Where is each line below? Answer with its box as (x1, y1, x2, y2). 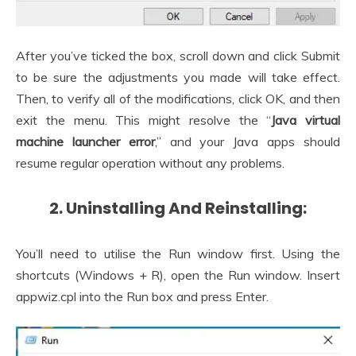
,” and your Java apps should (154, 133, 341, 149)
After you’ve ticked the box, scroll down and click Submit (16, 47, 340, 64)
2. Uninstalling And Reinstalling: (49, 197, 307, 220)
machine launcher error (16, 133, 155, 149)
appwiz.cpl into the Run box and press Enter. (16, 288, 269, 304)
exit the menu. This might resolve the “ (16, 111, 272, 128)
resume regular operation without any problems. (16, 154, 284, 171)
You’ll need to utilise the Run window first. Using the (16, 245, 340, 261)
